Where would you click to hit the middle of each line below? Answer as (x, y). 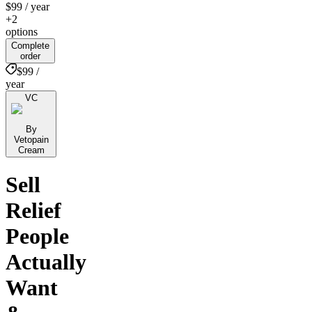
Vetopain (31, 139)
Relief (33, 211)
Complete (30, 45)
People (37, 236)
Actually (46, 262)
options (22, 31)
